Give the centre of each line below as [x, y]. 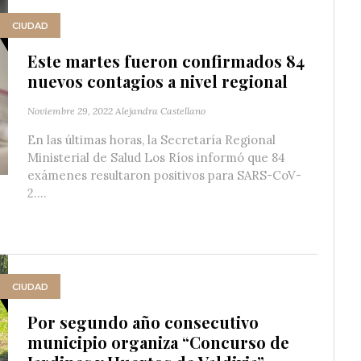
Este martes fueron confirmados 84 [166, 61]
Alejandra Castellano [160, 111]
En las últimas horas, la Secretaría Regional [151, 140]
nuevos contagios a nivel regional [158, 81]
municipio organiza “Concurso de [158, 342]
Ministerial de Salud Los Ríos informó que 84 [156, 158]
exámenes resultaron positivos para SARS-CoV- [164, 176]
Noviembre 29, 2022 [70, 111]
